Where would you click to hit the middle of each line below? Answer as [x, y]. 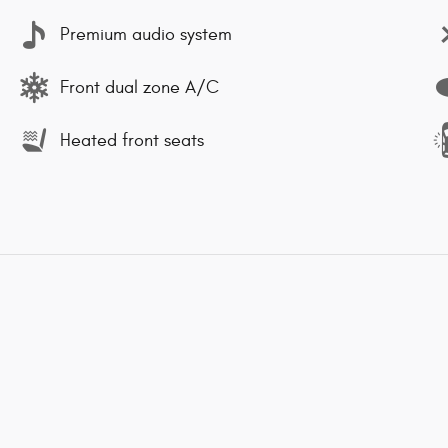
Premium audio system [146, 34]
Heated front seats [132, 140]
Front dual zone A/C [139, 87]
